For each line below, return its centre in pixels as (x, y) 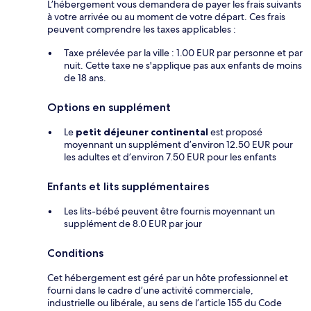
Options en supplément (109, 108)
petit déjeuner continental (142, 132)
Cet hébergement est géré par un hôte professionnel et (168, 278)
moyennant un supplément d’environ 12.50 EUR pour (178, 145)
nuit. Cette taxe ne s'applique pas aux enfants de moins (183, 66)
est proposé (235, 132)
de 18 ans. (85, 78)
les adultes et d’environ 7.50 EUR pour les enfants (170, 157)
